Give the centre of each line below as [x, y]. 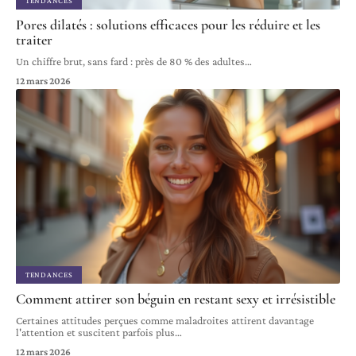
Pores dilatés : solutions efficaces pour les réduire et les [168, 25]
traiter [34, 40]
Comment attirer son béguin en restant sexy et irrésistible [176, 299]
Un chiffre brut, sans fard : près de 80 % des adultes [130, 62]
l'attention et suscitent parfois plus [95, 333]
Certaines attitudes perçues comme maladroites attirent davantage [165, 321]
